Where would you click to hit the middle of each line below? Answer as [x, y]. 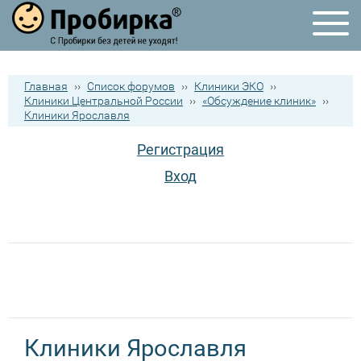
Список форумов [131, 86]
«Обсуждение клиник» [259, 101]
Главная [46, 86]
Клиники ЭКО [229, 86]
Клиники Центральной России [104, 101]
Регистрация [180, 149]
